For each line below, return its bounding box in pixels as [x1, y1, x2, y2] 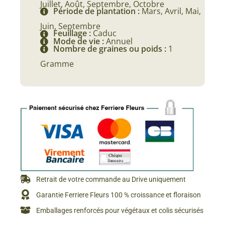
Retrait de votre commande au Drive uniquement [36, 175, 186, 183]
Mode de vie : [53, 35, 106, 47]
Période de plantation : [53, 6, 142, 17]
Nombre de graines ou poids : [53, 43, 168, 54]
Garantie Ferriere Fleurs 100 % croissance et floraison [36, 190, 201, 199]
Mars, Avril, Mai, [142, 6, 201, 17]
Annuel [106, 35, 133, 47]
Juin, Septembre [40, 21, 100, 32]
